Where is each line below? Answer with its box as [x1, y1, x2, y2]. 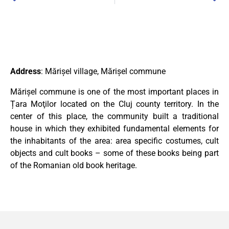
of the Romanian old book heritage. [10, 161, 137, 171]
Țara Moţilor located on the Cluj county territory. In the [10, 99, 219, 109]
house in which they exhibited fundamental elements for [10, 124, 219, 134]
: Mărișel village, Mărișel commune [41, 66, 166, 77]
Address [10, 66, 41, 77]
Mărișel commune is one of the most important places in [10, 87, 219, 97]
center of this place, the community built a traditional [10, 111, 219, 122]
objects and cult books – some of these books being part [10, 148, 219, 158]
